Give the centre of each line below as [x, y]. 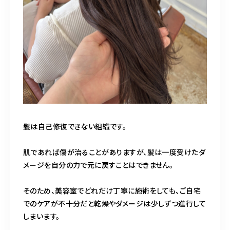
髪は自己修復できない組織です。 [75, 127]
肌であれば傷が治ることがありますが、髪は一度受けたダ [114, 152]
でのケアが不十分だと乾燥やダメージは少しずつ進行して [114, 204]
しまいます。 [42, 216]
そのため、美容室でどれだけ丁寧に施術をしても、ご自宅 [112, 191]
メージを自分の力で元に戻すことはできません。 [98, 165]
